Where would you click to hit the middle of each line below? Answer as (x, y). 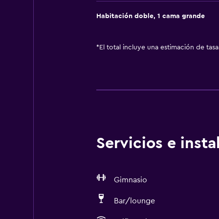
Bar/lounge (134, 201)
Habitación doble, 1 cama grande (150, 16)
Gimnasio (130, 180)
